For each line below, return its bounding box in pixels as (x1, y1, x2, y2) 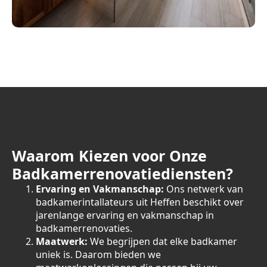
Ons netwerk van (164, 182, 243, 195)
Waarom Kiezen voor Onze (12, 145, 207, 166)
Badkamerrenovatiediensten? (12, 163, 233, 184)
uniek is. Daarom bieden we (36, 248, 161, 261)
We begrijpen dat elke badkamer (88, 235, 237, 248)
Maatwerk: (36, 235, 88, 248)
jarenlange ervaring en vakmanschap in (36, 209, 214, 222)
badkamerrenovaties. (36, 222, 132, 235)
